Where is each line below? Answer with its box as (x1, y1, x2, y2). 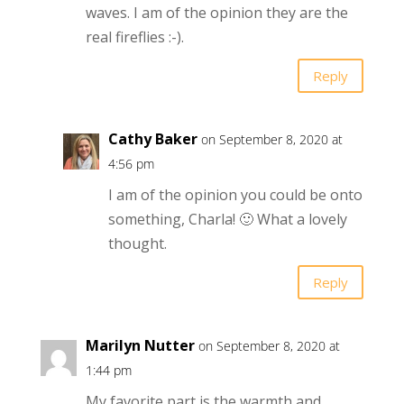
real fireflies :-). (85, 27, 184, 48)
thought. (107, 234, 167, 254)
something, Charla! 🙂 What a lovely (107, 209, 347, 230)
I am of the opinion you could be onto (107, 185, 363, 206)
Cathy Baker (107, 129, 197, 150)
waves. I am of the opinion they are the (85, 3, 348, 23)
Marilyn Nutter (85, 335, 195, 356)
